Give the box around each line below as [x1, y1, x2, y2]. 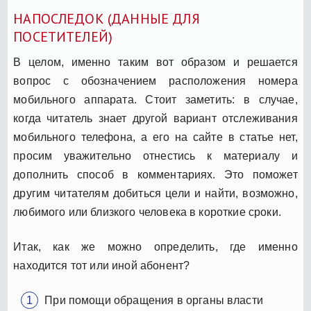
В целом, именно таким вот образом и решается [13, 56, 298, 68]
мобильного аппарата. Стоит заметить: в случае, [13, 93, 298, 106]
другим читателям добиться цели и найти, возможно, [13, 187, 298, 199]
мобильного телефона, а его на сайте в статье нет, [13, 131, 298, 143]
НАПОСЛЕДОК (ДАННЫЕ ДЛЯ [13, 9, 200, 28]
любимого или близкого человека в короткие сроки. [13, 205, 281, 218]
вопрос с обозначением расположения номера [13, 74, 298, 87]
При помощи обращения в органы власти [44, 294, 263, 306]
